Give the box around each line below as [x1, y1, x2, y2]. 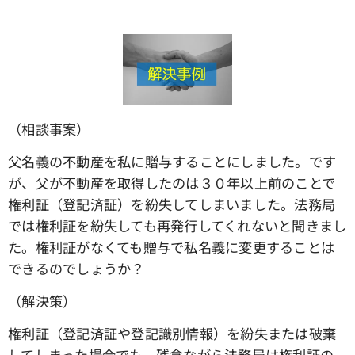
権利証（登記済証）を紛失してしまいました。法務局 [8, 194, 336, 215]
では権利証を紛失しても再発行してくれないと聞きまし [8, 216, 347, 236]
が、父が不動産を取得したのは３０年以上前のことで [8, 173, 336, 193]
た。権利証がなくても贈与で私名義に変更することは [8, 237, 335, 258]
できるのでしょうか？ [8, 258, 145, 279]
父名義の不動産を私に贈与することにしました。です [8, 151, 337, 172]
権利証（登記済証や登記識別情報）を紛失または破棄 [8, 323, 337, 344]
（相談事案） [8, 119, 90, 139]
